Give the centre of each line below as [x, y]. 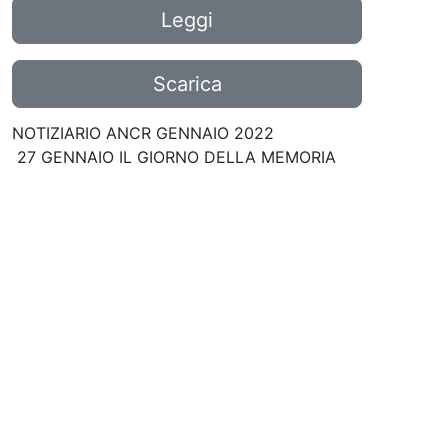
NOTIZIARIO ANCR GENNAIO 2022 [145, 133]
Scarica [187, 84]
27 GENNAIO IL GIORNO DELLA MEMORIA [174, 157]
